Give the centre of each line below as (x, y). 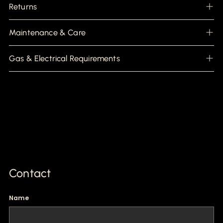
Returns (23, 6)
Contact (30, 173)
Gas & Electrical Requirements (64, 58)
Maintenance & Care (47, 32)
